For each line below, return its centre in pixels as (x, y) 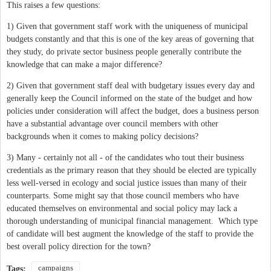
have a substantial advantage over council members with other (113, 123)
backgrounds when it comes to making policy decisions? (103, 136)
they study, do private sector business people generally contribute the (124, 51)
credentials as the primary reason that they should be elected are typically (133, 170)
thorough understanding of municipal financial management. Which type (132, 221)
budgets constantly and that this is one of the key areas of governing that (130, 39)
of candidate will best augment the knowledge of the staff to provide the (130, 233)
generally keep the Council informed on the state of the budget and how (129, 98)
